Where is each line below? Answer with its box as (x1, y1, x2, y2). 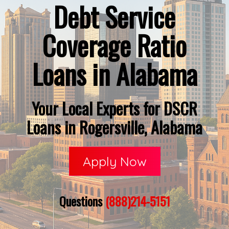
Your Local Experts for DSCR (32, 96, 197, 120)
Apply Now (82, 153, 147, 169)
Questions (59, 192, 105, 210)
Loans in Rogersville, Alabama (27, 115, 202, 139)
